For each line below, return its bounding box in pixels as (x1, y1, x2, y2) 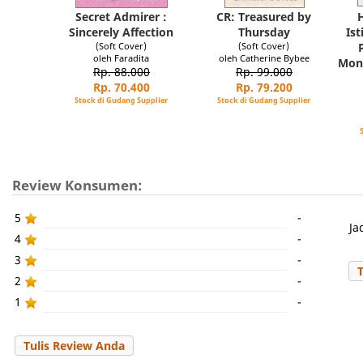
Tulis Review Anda (23, 338, 125, 353)
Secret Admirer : (75, 9, 168, 24)
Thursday (238, 24, 290, 40)
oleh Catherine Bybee (219, 52, 310, 64)
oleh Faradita (93, 52, 150, 64)
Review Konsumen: (12, 176, 143, 194)
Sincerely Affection (69, 24, 174, 40)
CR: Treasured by (216, 9, 312, 24)
